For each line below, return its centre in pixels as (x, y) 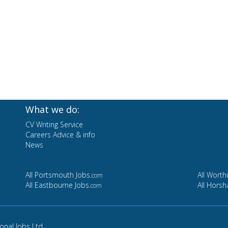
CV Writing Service (54, 125)
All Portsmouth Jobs (58, 175)
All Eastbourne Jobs (57, 185)
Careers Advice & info (60, 135)
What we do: (52, 110)
